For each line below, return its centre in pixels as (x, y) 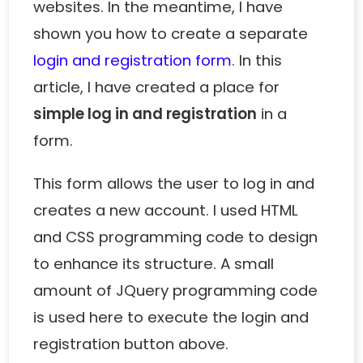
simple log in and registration (145, 113)
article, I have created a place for (157, 87)
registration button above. (131, 344)
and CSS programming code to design (176, 237)
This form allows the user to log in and (174, 183)
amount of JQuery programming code (176, 290)
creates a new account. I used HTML (166, 210)
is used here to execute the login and (171, 317)
